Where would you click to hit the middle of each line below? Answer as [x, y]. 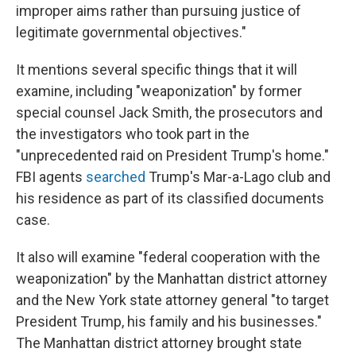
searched [116, 177]
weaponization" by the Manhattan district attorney [172, 279]
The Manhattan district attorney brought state [159, 343]
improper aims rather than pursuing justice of [159, 11]
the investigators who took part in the [133, 134]
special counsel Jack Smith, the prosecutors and [169, 112]
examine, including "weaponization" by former [159, 91]
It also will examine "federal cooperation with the [168, 257]
